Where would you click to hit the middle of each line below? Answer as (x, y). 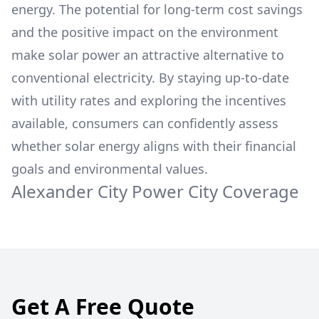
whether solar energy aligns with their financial (154, 146)
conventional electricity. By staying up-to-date (150, 78)
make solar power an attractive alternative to (148, 55)
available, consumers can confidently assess (145, 123)
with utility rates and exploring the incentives (149, 100)
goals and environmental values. (110, 169)
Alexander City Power (100, 191)
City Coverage (244, 191)
